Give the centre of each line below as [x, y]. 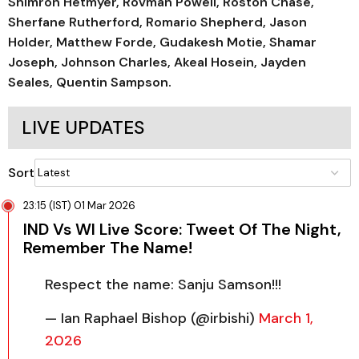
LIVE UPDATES [83, 127]
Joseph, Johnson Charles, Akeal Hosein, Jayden [157, 62]
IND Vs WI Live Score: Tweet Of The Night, [182, 229]
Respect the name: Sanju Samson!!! [163, 284]
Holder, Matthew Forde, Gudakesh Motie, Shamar [162, 42]
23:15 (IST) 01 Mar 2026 [79, 206]
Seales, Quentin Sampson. [90, 82]
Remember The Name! [108, 248]
